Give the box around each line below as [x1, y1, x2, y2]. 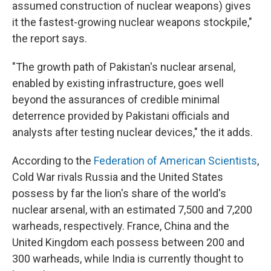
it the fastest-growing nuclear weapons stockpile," [12, 15, 252, 28]
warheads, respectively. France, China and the [12, 219, 229, 232]
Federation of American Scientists [94, 154, 257, 167]
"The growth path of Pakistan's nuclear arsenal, [12, 60, 235, 73]
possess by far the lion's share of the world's [12, 186, 226, 200]
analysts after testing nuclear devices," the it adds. [12, 125, 253, 139]
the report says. [12, 31, 87, 45]
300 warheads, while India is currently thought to [12, 252, 243, 265]
